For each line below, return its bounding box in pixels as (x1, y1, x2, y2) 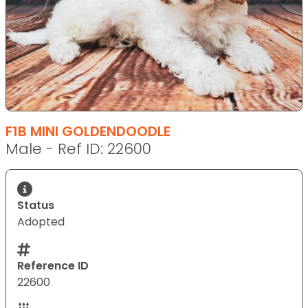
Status (17, 197, 54, 213)
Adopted (17, 213, 65, 230)
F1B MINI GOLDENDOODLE (5, 121, 170, 141)
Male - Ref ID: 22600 (5, 137, 151, 159)
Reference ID (17, 257, 89, 274)
